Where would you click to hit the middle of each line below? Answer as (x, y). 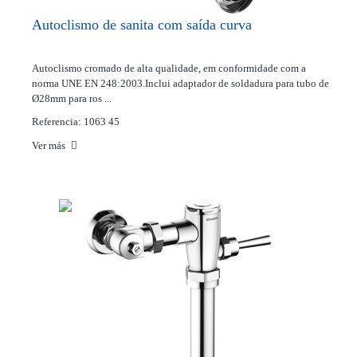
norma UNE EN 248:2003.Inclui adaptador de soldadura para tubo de (180, 83)
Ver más (50, 145)
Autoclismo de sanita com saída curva (142, 25)
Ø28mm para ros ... (72, 98)
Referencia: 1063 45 (76, 122)
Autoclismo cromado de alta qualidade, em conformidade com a (169, 68)
